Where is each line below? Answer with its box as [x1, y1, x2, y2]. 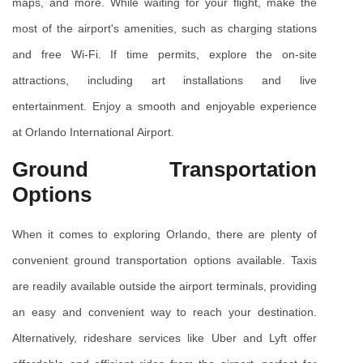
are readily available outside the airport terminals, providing [12, 280, 317, 293]
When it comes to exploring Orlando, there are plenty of [12, 228, 317, 241]
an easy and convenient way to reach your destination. [12, 305, 317, 319]
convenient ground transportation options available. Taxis [12, 254, 317, 267]
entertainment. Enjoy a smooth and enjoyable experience [12, 100, 317, 113]
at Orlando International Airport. [12, 126, 174, 139]
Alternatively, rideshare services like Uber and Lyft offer [12, 331, 317, 345]
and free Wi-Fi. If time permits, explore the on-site [12, 48, 317, 62]
